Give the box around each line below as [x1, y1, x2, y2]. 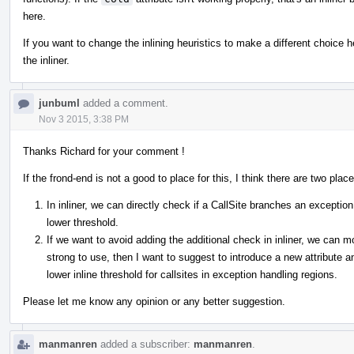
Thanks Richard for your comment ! [23, 145, 185, 157]
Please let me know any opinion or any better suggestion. [23, 295, 285, 307]
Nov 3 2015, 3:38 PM [39, 113, 129, 125]
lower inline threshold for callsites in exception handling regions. [47, 268, 337, 281]
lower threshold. [47, 216, 119, 228]
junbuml [39, 96, 80, 109]
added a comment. [80, 96, 168, 109]
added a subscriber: [97, 337, 194, 350]
